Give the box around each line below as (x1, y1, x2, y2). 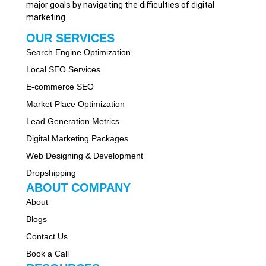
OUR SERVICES (26, 31, 115, 45)
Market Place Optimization (26, 99, 125, 109)
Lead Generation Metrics (26, 116, 119, 126)
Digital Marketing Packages (26, 134, 128, 144)
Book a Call (26, 249, 69, 259)
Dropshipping (26, 168, 76, 178)
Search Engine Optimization (26, 47, 131, 58)
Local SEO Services (26, 65, 100, 75)
